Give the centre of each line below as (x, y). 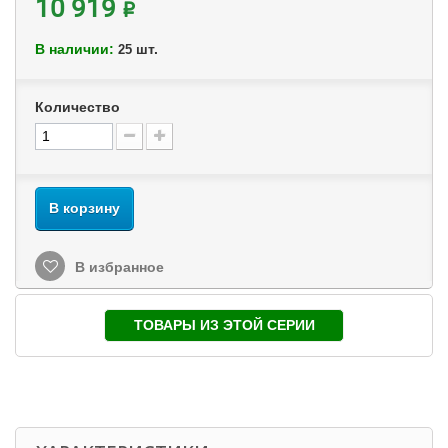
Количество (77, 107)
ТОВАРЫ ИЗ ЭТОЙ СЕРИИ (224, 325)
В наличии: (74, 49)
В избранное (117, 267)
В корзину (84, 208)
